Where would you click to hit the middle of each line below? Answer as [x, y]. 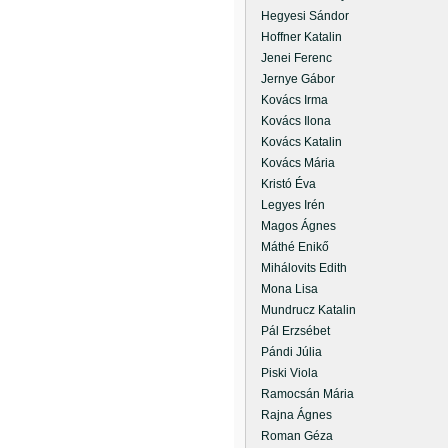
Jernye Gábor [292, 79]
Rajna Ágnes [290, 415]
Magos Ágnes [292, 226]
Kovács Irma [288, 100]
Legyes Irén [287, 205]
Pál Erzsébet [289, 331]
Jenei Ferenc [290, 58]
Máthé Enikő [289, 247]
